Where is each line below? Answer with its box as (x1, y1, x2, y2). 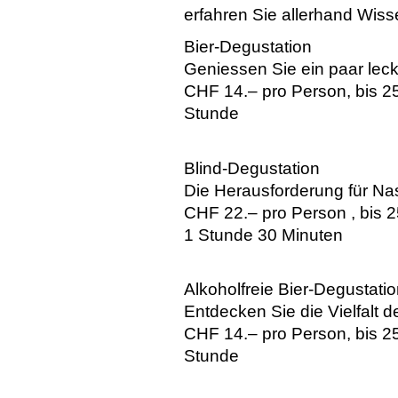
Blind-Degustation (184, 158, 320, 178)
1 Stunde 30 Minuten (184, 225, 343, 244)
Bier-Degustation (184, 37, 312, 57)
